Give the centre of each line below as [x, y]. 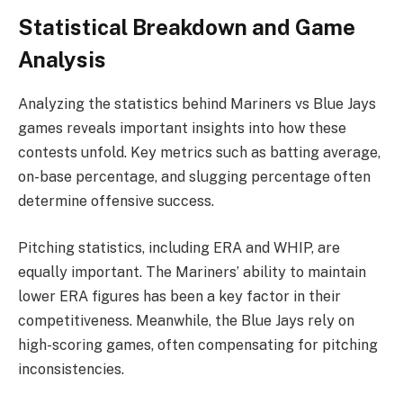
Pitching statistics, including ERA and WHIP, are [179, 248]
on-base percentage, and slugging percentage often [194, 177]
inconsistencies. [71, 370]
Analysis [62, 60]
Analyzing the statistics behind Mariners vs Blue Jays [197, 104]
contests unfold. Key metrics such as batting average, [199, 153]
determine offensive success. [116, 201]
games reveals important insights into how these [182, 129]
